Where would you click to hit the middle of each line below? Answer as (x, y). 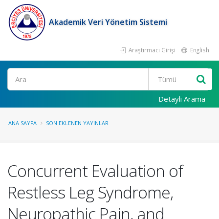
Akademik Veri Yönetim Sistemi (108, 22)
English (199, 50)
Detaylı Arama (182, 99)
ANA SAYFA (22, 123)
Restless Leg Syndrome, (90, 192)
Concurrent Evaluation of (95, 171)
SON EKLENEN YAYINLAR (77, 123)
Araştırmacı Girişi (151, 50)
